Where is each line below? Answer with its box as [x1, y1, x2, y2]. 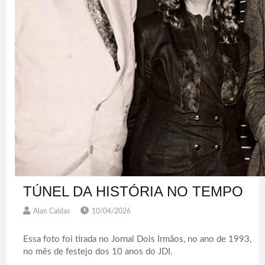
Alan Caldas [33, 207, 70, 215]
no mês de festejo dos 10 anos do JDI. [23, 247, 173, 256]
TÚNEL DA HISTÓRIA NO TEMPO [23, 183, 244, 199]
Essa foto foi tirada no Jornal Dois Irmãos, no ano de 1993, [23, 234, 252, 244]
